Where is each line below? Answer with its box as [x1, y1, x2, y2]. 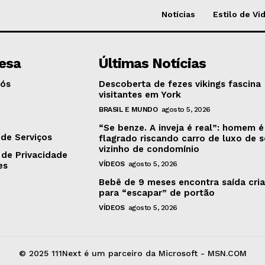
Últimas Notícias [99, 54, 206, 72]
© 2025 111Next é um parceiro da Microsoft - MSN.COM [18, 248, 247, 258]
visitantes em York [99, 89, 182, 100]
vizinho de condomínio [99, 143, 200, 154]
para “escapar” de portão [99, 187, 215, 198]
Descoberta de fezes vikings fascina [99, 78, 261, 89]
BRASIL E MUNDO [99, 105, 158, 114]
